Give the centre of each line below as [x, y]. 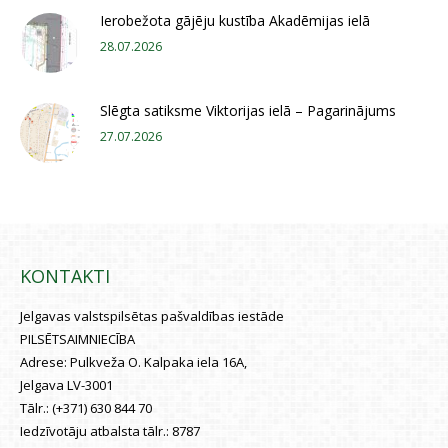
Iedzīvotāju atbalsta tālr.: [96, 430]
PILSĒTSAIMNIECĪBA [77, 338]
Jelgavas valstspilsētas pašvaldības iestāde [152, 315]
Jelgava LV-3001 [66, 384]
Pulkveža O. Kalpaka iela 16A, [158, 361]
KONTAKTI [65, 275]
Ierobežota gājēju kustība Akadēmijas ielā [235, 20]
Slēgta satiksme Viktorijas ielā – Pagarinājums [248, 110]
